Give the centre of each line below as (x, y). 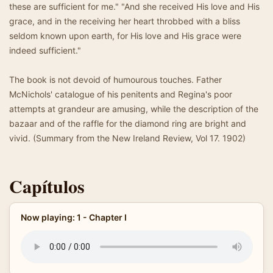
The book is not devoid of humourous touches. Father (115, 80)
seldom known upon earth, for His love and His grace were (125, 36)
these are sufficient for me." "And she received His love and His (134, 6)
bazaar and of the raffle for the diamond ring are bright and (128, 123)
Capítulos (47, 186)
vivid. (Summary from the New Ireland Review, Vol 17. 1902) (127, 138)
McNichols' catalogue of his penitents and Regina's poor (121, 94)
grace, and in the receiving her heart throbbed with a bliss (125, 21)
